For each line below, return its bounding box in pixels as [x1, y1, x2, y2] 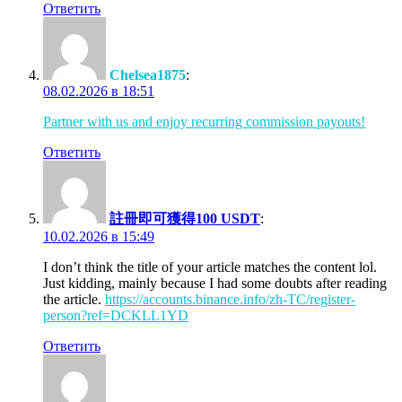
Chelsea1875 [109, 66, 186, 83]
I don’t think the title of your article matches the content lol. [43, 258, 377, 275]
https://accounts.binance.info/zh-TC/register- [105, 291, 355, 307]
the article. [43, 291, 105, 307]
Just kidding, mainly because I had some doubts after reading [43, 275, 387, 291]
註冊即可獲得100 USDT [109, 210, 260, 226]
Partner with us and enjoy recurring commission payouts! [43, 113, 365, 129]
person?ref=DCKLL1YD [43, 307, 188, 323]
